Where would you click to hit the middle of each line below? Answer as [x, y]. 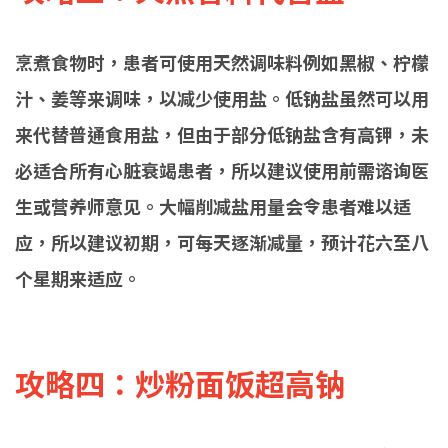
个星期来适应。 [78, 278]
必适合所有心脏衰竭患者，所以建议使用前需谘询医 [222, 170]
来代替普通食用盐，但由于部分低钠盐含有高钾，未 [222, 134]
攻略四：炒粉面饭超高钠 [180, 383]
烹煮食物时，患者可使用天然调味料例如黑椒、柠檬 [222, 62]
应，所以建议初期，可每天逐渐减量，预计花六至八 [222, 242]
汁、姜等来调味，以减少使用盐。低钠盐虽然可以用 [222, 98]
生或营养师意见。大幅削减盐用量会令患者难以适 [213, 206]
